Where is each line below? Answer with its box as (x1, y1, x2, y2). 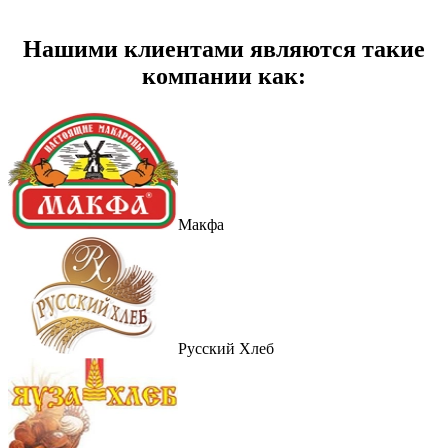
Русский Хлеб (178, 339, 274, 357)
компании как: (142, 62, 306, 89)
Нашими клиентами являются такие (23, 35, 425, 62)
